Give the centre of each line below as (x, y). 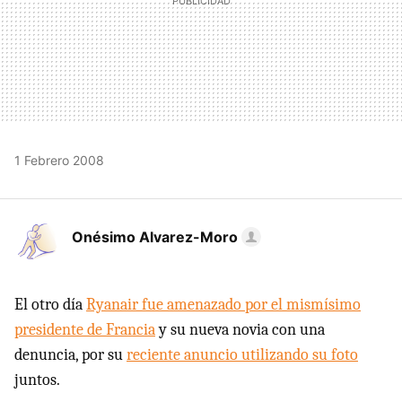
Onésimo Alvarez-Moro (155, 237)
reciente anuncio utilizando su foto (242, 355)
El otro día (50, 305)
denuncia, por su (70, 355)
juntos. (37, 380)
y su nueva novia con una (240, 330)
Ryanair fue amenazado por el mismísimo (223, 305)
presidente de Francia (85, 330)
